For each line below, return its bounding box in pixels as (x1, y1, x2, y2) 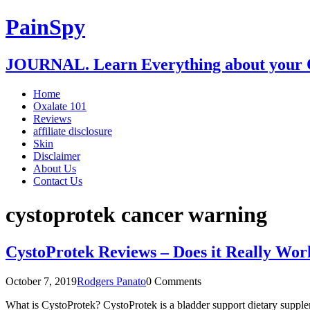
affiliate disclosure (33, 125, 112, 137)
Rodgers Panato (77, 275, 146, 287)
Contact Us (33, 174, 82, 187)
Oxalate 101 (33, 100, 86, 112)
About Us (33, 162, 76, 174)
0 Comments (146, 275, 201, 287)
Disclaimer (33, 149, 80, 162)
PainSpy (6, 15, 85, 40)
